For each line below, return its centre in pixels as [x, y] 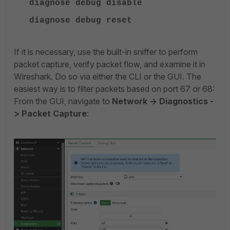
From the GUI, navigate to [63, 101]
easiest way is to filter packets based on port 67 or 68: [114, 89]
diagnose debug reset [81, 21]
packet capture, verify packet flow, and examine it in [110, 64]
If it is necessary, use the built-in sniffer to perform [106, 52]
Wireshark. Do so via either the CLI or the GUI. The [108, 76]
